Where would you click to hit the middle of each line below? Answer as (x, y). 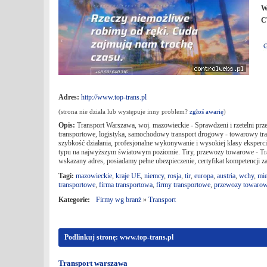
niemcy (154, 176)
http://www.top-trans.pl (114, 97)
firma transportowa (126, 185)
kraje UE (128, 176)
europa (204, 176)
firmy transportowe (183, 185)
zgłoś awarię (207, 111)
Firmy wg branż (119, 200)
